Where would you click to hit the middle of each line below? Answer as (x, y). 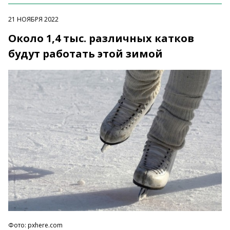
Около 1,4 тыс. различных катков (101, 39)
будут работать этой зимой (85, 54)
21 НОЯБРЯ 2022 (33, 20)
